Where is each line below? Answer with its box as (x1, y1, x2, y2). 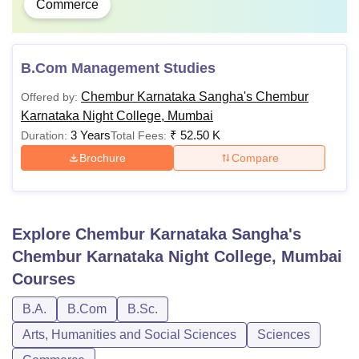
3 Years (71, 128, 111, 142)
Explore (12, 225, 75, 243)
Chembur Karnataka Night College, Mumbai (12, 248, 342, 265)
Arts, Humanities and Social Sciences (22, 328, 236, 341)
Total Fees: (111, 129, 167, 142)
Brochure (79, 151, 127, 164)
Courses (12, 270, 75, 288)
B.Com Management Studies (21, 60, 216, 76)
